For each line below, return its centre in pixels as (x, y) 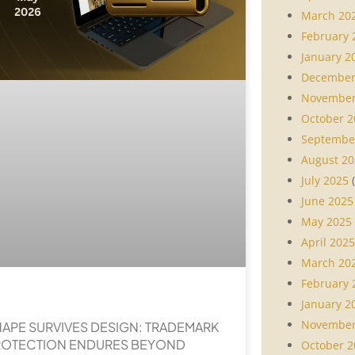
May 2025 (326, 221)
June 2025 (327, 200)
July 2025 (325, 180)
